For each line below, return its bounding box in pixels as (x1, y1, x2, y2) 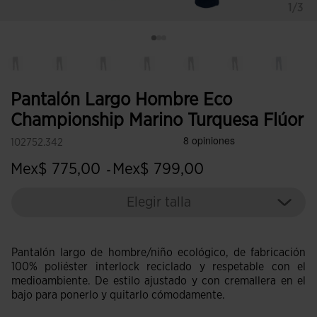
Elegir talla (126, 195, 191, 209)
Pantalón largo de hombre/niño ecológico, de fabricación (11, 247, 306, 258)
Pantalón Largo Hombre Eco (11, 91, 232, 109)
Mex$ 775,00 (11, 161, 105, 178)
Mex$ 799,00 (113, 161, 204, 178)
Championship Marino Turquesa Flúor (11, 111, 304, 129)
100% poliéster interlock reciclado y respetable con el (11, 261, 306, 272)
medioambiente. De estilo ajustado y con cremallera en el (11, 275, 306, 287)
